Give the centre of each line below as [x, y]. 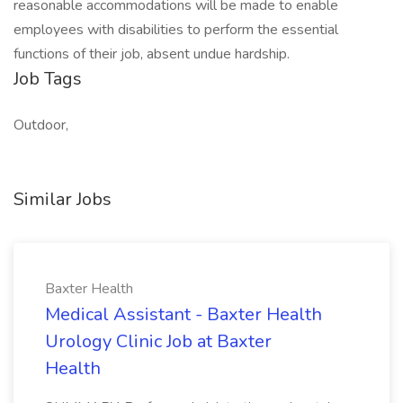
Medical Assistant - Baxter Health [184, 314]
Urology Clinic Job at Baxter [158, 341]
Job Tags [48, 79]
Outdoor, [41, 125]
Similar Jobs [63, 199]
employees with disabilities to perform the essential [176, 30]
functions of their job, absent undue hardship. [152, 54]
